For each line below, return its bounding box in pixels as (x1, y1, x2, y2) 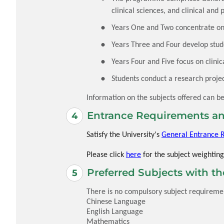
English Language (86, 206, 143, 216)
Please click (86, 149, 126, 159)
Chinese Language (86, 196, 145, 206)
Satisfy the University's (86, 129, 161, 139)
